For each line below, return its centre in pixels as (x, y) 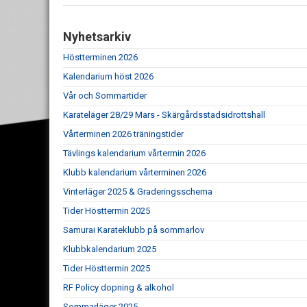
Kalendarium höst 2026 (108, 76)
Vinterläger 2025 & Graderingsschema (138, 192)
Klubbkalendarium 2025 (110, 249)
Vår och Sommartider (105, 96)
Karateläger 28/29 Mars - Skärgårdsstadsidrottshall (164, 115)
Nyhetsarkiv (97, 37)
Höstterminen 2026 (100, 57)
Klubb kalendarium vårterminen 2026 (135, 172)
